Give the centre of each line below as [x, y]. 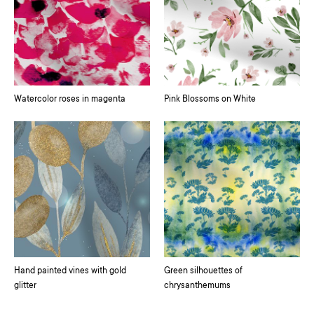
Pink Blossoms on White [210, 99]
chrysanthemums [197, 286]
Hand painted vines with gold [70, 271]
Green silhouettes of [203, 271]
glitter [25, 286]
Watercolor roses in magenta [70, 99]
